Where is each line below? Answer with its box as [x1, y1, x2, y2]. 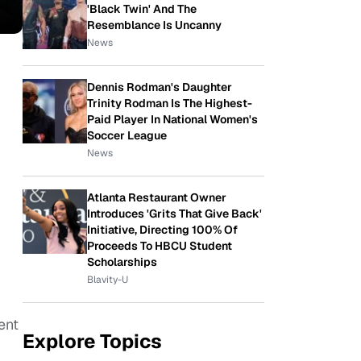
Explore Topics [23, 329, 162, 354]
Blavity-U [87, 273, 128, 286]
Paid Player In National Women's [87, 112, 258, 127]
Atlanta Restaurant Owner [87, 190, 226, 205]
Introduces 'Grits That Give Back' [87, 206, 262, 221]
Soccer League [87, 128, 167, 143]
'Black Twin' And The [87, 2, 197, 16]
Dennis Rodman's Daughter [87, 80, 232, 94]
